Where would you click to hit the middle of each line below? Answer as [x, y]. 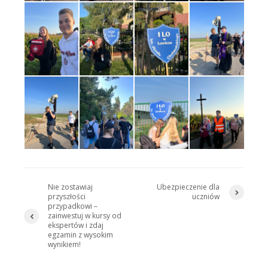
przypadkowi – [73, 206]
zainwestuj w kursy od [85, 216]
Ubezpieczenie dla [188, 187]
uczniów [206, 197]
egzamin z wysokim [80, 235]
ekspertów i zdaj [76, 226]
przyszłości [67, 197]
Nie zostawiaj [70, 187]
